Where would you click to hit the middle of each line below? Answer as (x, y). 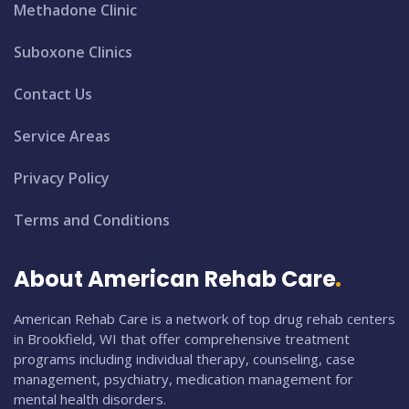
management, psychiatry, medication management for (184, 378)
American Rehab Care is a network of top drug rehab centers (204, 318)
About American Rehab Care (175, 278)
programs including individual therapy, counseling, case (184, 358)
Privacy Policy (62, 178)
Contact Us (53, 94)
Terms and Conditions (92, 220)
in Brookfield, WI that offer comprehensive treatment (182, 338)
